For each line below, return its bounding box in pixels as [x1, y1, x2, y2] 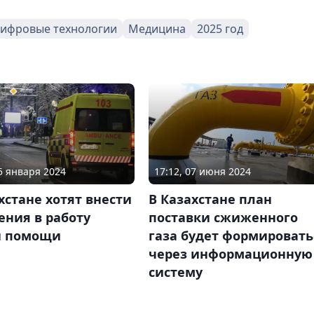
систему [148, 263, 203, 280]
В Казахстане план [148, 190, 272, 207]
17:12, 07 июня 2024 [153, 164, 251, 178]
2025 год [197, 20, 243, 36]
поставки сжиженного [148, 208, 298, 226]
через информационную [148, 245, 313, 262]
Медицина [128, 20, 186, 36]
